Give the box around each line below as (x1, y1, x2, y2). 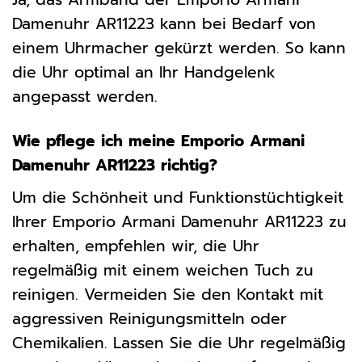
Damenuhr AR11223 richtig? (12, 154, 217, 178)
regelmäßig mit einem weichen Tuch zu (12, 258, 314, 282)
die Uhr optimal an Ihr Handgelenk (12, 61, 276, 85)
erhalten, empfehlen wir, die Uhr (12, 234, 259, 258)
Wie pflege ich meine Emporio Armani (12, 129, 305, 154)
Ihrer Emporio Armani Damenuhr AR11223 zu (12, 209, 347, 234)
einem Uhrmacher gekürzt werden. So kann (12, 36, 346, 61)
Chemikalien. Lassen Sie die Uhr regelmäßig (12, 330, 346, 355)
